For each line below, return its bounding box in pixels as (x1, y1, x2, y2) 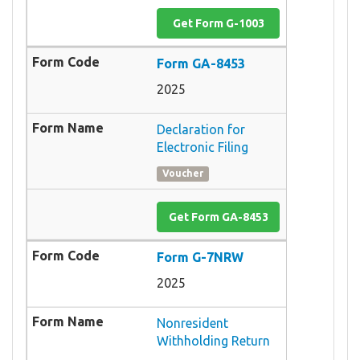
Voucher (162, 168, 204, 179)
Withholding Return (157, 333, 270, 348)
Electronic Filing (157, 139, 248, 154)
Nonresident (157, 315, 228, 330)
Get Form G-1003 (172, 16, 264, 30)
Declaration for (157, 121, 245, 137)
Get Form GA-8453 (168, 210, 268, 223)
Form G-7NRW (157, 249, 243, 264)
